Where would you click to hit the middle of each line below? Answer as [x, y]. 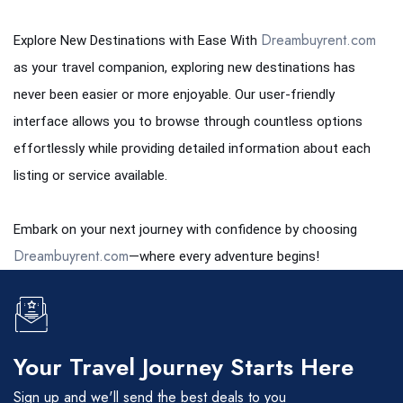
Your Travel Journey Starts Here [184, 367]
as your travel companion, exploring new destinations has [184, 67]
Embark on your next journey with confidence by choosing [185, 229]
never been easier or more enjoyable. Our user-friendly [174, 94]
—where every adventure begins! [224, 256]
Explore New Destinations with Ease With [137, 40]
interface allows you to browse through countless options [188, 121]
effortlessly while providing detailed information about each [192, 148]
